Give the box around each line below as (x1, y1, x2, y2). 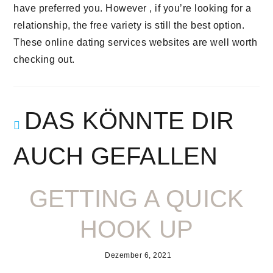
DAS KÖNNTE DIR (24, 107, 235, 134)
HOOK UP (79, 216, 194, 243)
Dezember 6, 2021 (105, 251, 171, 260)
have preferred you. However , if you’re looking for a (13, 3, 252, 13)
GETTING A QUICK (29, 185, 244, 212)
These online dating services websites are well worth (13, 37, 258, 48)
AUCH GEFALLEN (13, 143, 218, 169)
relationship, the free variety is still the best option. (13, 20, 245, 30)
